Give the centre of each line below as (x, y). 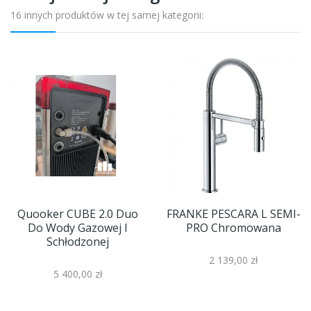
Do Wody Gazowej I (78, 228)
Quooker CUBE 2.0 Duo (78, 214)
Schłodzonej (78, 242)
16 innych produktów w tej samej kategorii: (107, 15)
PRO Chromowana (233, 228)
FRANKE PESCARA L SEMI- (233, 214)
